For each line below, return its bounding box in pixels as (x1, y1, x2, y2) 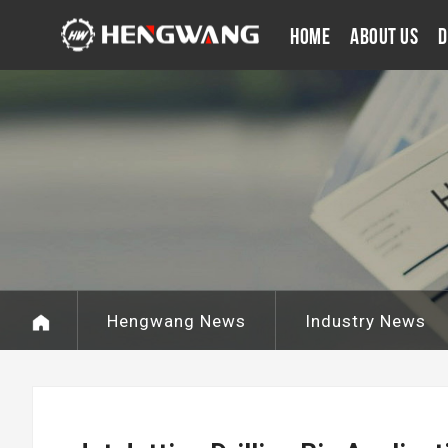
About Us (350, 24, 418, 48)
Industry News (305, 311, 426, 331)
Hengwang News (107, 311, 246, 331)
